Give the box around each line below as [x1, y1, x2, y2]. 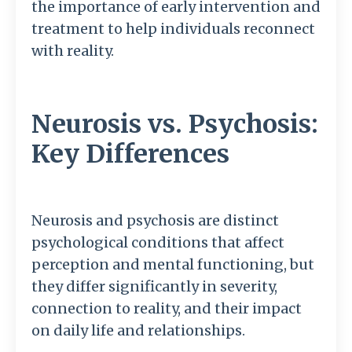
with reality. [31, 42, 114, 60]
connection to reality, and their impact [31, 299, 302, 318]
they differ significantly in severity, [31, 277, 277, 296]
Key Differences [31, 138, 229, 170]
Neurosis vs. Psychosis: [31, 108, 318, 141]
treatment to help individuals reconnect [31, 20, 315, 38]
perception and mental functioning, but [31, 255, 314, 274]
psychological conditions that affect [31, 233, 284, 252]
